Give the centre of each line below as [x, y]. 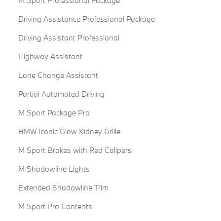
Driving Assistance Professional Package [86, 19]
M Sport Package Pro [54, 113]
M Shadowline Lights [54, 169]
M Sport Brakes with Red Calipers [75, 150]
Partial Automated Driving [61, 94]
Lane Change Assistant [58, 75]
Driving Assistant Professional [69, 38]
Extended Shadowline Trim [63, 188]
